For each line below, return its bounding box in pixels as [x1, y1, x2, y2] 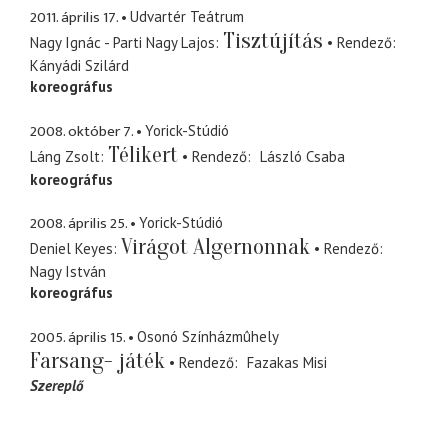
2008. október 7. [30, 118, 133, 144]
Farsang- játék [30, 347, 165, 374]
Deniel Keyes [30, 239, 113, 259]
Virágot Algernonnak [121, 234, 310, 261]
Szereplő [30, 375, 83, 395]
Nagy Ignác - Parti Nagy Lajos [30, 33, 215, 53]
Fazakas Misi [246, 352, 327, 372]
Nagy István [30, 262, 106, 282]
